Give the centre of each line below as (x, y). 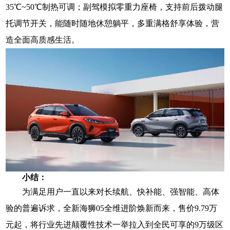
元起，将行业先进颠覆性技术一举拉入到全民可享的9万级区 (115, 224)
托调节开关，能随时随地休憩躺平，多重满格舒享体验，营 (113, 24)
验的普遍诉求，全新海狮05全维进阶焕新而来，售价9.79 (108, 208)
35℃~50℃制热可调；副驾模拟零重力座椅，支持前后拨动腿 (114, 7)
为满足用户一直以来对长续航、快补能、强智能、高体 (121, 191)
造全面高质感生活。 (43, 40)
